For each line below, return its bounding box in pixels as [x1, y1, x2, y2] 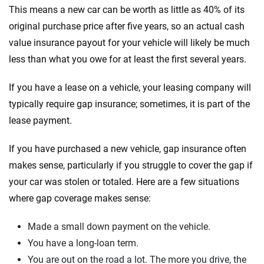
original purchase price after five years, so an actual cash [9, 21, 245, 32]
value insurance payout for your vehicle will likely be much [9, 37, 250, 48]
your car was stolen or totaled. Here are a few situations [9, 176, 239, 187]
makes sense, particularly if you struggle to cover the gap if [9, 160, 253, 171]
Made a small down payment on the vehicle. [28, 221, 210, 232]
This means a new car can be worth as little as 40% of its [9, 4, 245, 15]
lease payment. [9, 115, 72, 126]
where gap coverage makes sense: [9, 193, 151, 204]
